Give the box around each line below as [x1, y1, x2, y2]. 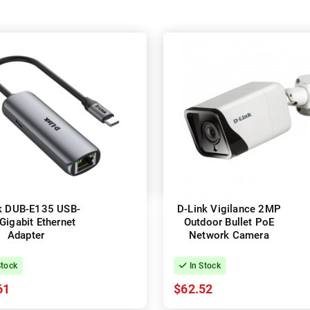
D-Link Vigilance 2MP [177, 203, 281, 216]
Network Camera [189, 229, 269, 242]
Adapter [7, 229, 45, 242]
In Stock [187, 261, 221, 271]
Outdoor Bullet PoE [183, 216, 275, 229]
